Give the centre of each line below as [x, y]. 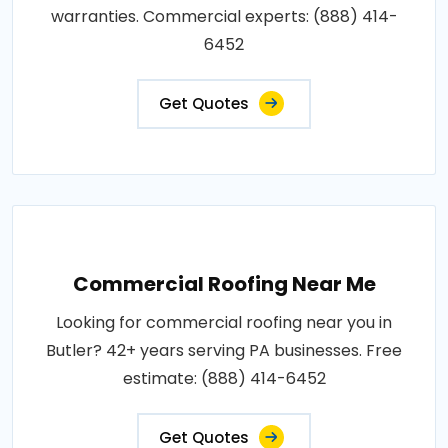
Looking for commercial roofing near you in [224, 322]
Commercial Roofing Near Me [224, 283]
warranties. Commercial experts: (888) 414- [224, 16]
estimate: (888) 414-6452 [224, 378]
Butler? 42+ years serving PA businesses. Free [224, 350]
